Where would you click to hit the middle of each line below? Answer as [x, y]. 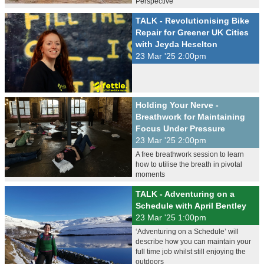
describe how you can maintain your [193, 242]
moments [150, 174]
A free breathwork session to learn [190, 154]
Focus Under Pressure [180, 128]
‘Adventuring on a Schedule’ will [187, 232]
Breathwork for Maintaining [190, 117]
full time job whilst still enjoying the [191, 252]
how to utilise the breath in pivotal [189, 164]
